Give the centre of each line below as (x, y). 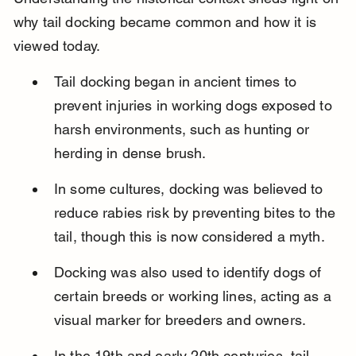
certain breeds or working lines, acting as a (195, 296)
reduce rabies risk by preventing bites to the (197, 213)
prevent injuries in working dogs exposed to (195, 106)
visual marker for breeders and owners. (180, 320)
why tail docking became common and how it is (167, 22)
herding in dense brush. (130, 153)
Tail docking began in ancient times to (177, 82)
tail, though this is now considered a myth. (189, 237)
